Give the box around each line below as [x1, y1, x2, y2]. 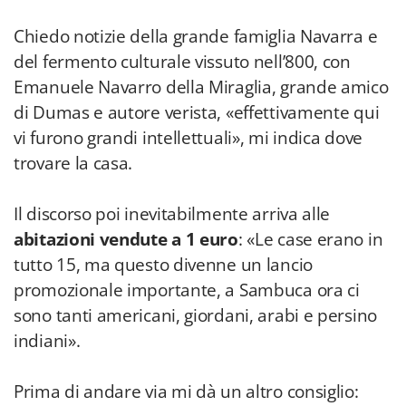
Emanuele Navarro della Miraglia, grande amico [14, 75, 389, 99]
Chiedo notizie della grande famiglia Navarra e [14, 24, 378, 48]
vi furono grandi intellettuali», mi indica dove [14, 126, 362, 150]
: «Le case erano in [237, 227, 383, 251]
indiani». [14, 329, 81, 353]
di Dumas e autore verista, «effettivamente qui [14, 101, 380, 124]
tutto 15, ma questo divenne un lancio [14, 253, 313, 276]
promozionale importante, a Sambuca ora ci [14, 278, 360, 302]
